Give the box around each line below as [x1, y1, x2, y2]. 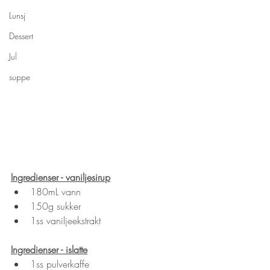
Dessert [9, 30, 33, 42]
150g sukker [30, 199, 81, 213]
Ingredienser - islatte [11, 242, 87, 256]
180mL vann [30, 184, 81, 198]
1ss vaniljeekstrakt [30, 213, 101, 227]
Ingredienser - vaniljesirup [11, 170, 110, 184]
